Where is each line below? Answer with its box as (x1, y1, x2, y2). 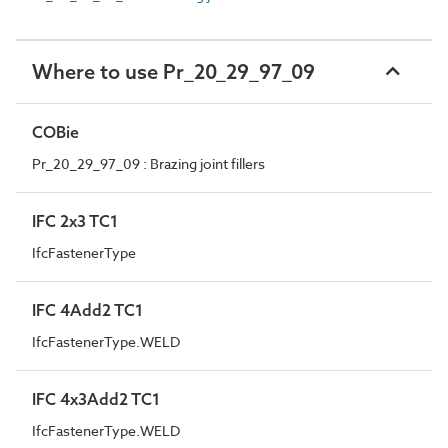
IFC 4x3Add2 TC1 (32, 388, 160, 409)
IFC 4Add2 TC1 (32, 299, 143, 320)
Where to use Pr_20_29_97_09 (32, 58, 315, 84)
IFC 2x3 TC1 (32, 210, 118, 231)
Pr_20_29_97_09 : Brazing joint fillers (32, 153, 265, 173)
